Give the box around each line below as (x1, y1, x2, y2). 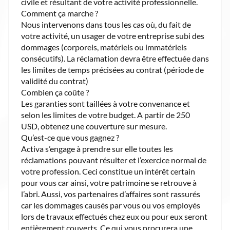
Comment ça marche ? (21, 8, 98, 18)
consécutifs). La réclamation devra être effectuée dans (21, 53, 209, 63)
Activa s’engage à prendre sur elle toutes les (21, 144, 173, 154)
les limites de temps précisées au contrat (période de (21, 65, 204, 74)
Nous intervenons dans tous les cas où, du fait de (21, 20, 191, 29)
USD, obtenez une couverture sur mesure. (21, 121, 167, 131)
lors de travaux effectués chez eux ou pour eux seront (21, 212, 207, 221)
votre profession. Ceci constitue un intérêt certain (21, 166, 195, 176)
